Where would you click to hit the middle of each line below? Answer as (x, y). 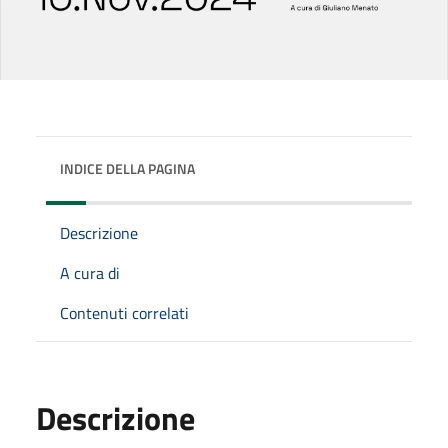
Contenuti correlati (124, 312)
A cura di (90, 272)
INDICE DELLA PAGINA (127, 168)
